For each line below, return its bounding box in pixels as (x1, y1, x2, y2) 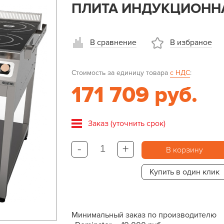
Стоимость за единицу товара (71, 68, 170, 77)
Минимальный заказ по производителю (71, 210, 216, 220)
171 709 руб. (71, 82, 197, 108)
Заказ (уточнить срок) (87, 118, 165, 128)
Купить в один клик (149, 167, 219, 177)
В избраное (169, 37, 212, 47)
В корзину (165, 145, 203, 155)
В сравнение (89, 37, 136, 47)
